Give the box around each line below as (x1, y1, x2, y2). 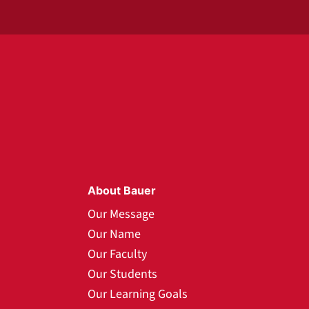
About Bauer (88, 183, 156, 197)
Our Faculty (88, 246, 147, 263)
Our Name (88, 226, 141, 243)
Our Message (88, 206, 154, 223)
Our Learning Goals (88, 286, 188, 303)
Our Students (88, 266, 157, 283)
